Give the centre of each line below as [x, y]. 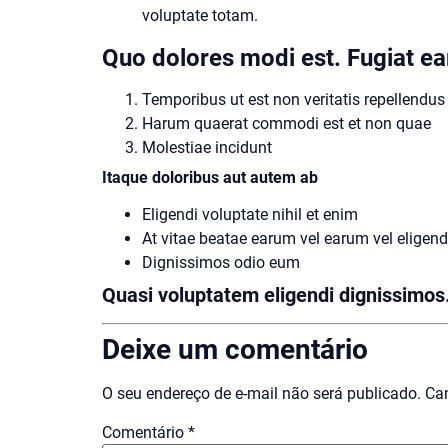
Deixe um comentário [235, 349]
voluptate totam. [200, 15]
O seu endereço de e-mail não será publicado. [261, 393]
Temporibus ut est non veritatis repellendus [293, 99]
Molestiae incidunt [207, 147]
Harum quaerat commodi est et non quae [286, 123]
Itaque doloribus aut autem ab [210, 177]
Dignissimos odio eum [221, 262]
